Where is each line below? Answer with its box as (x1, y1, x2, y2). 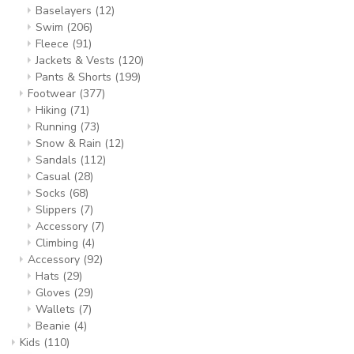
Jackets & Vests (36, 53, 118, 68)
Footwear (28, 86, 79, 101)
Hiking (36, 103, 70, 118)
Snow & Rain (36, 136, 104, 151)
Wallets (36, 302, 78, 317)
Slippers (36, 202, 80, 217)
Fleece (36, 36, 72, 51)
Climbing (36, 235, 81, 250)
